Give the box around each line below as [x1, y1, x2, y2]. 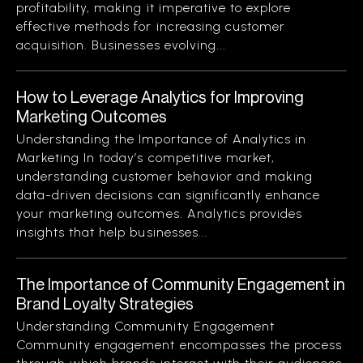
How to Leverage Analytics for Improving [16, 87, 304, 107]
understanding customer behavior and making [16, 169, 314, 184]
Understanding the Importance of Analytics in [16, 131, 307, 147]
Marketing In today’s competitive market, [16, 150, 275, 165]
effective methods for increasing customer [16, 19, 285, 34]
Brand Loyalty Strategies [16, 293, 194, 314]
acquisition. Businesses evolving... [16, 37, 226, 53]
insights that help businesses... [16, 224, 208, 240]
